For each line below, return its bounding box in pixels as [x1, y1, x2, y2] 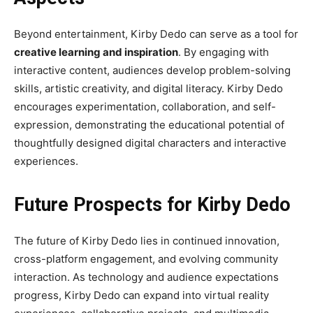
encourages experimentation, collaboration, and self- [14, 99, 276, 113]
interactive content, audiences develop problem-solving [14, 63, 291, 77]
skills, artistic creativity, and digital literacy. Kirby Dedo [14, 81, 283, 95]
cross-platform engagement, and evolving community [14, 252, 278, 265]
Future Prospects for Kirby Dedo [14, 193, 291, 216]
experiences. [14, 154, 78, 168]
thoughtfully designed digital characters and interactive [14, 136, 286, 150]
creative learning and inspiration [14, 45, 178, 59]
